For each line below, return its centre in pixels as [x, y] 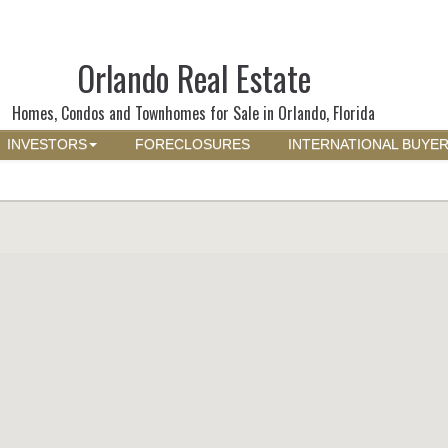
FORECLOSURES [192, 144]
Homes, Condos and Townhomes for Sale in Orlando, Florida [194, 113]
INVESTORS [47, 144]
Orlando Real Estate [193, 78]
